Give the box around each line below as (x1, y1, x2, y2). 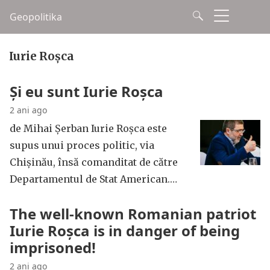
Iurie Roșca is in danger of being (10, 221, 240, 240)
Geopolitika (10, 10, 62, 24)
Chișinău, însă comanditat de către (10, 156, 178, 168)
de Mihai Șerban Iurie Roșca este (10, 122, 167, 134)
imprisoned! (10, 237, 96, 257)
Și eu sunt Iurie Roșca (10, 81, 163, 101)
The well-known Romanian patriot (10, 204, 256, 224)
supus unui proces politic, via (10, 139, 154, 151)
